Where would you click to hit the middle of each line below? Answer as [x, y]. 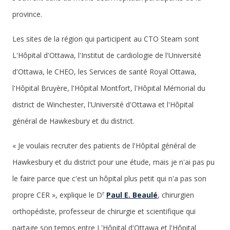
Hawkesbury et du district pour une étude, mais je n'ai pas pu [113, 162]
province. [27, 14]
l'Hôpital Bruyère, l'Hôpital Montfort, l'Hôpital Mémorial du [109, 88]
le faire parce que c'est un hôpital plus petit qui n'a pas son [109, 178]
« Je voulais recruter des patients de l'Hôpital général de [104, 145]
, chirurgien [176, 195]
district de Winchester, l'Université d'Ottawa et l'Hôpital [103, 104]
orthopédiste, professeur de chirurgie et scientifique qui [104, 211]
